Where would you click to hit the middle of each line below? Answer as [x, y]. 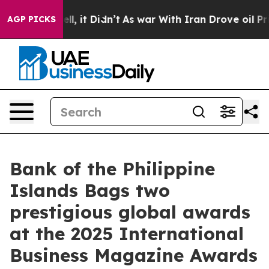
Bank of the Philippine [112, 169]
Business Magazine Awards [134, 255]
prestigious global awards [130, 212]
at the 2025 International [127, 234]
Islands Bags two [90, 190]
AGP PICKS [32, 19]
